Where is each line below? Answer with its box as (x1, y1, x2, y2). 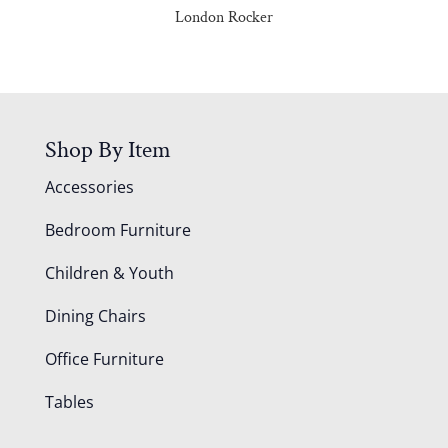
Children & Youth (44, 261, 174, 284)
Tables (44, 390, 94, 413)
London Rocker (174, 7, 273, 29)
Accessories (44, 175, 134, 198)
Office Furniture (44, 347, 164, 370)
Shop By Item (44, 133, 171, 165)
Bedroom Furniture (44, 218, 191, 241)
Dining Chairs (44, 304, 146, 327)
